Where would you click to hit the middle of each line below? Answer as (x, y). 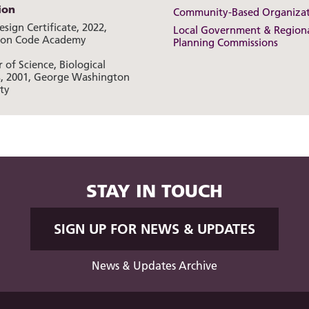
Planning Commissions (225, 43)
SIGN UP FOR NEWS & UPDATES (154, 229)
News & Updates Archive (154, 266)
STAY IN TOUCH (154, 191)
